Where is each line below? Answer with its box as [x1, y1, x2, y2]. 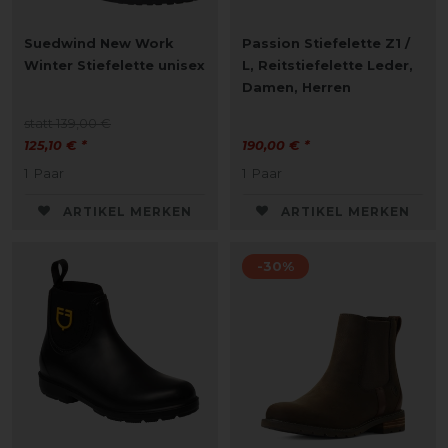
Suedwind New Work [24, 35, 174, 51]
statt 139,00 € [24, 115, 111, 131]
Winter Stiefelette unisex [24, 57, 205, 73]
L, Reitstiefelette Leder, [242, 57, 413, 73]
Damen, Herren [242, 79, 351, 95]
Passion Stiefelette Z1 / [242, 35, 410, 51]
